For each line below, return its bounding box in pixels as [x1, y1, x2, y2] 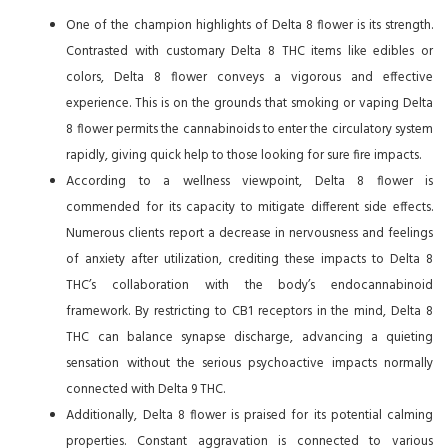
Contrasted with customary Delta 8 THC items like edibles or [66, 40, 433, 62]
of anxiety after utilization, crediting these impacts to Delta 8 [66, 248, 433, 270]
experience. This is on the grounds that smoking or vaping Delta [66, 92, 433, 114]
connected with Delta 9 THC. [66, 378, 226, 400]
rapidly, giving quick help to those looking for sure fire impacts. [66, 144, 422, 166]
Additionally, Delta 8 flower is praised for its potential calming [66, 404, 433, 426]
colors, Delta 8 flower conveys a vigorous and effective [66, 66, 433, 88]
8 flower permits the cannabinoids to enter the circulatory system [66, 118, 433, 140]
